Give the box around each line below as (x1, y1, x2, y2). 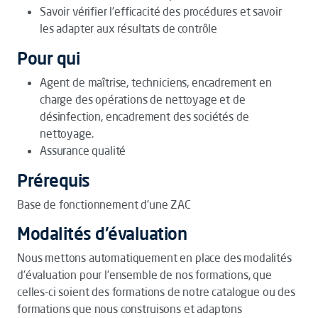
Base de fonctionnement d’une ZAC (17, 197, 191, 212)
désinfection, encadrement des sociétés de (40, 109, 249, 124)
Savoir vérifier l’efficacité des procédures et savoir (40, 4, 282, 18)
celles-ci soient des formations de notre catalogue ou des (17, 285, 295, 299)
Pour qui (17, 48, 80, 69)
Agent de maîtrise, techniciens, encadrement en (40, 75, 272, 89)
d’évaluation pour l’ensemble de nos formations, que (17, 268, 272, 282)
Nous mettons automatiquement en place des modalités (17, 251, 292, 265)
